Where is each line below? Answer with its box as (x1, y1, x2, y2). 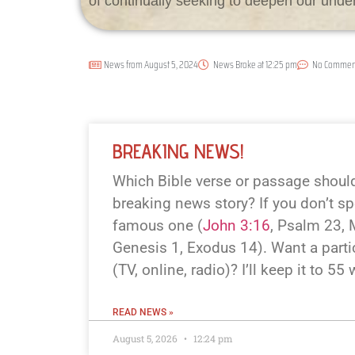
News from (104, 56, 143, 74)
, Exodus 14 (180, 239, 258, 258)
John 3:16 (203, 216, 270, 235)
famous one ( (113, 216, 203, 235)
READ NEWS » (113, 307, 174, 319)
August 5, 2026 (113, 332, 180, 345)
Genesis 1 (113, 239, 180, 258)
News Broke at (213, 56, 265, 74)
